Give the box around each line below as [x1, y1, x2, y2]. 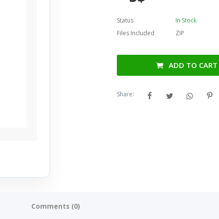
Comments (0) [31, 201, 80, 211]
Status [116, 16, 133, 25]
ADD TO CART [169, 60, 218, 70]
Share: [116, 90, 134, 99]
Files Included [116, 29, 154, 38]
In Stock [175, 16, 197, 25]
